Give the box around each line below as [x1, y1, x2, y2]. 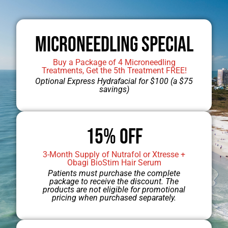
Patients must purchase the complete [48, 168, 180, 178]
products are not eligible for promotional [43, 184, 185, 194]
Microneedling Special [35, 32, 193, 58]
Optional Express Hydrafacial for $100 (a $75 [35, 76, 193, 86]
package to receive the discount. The [49, 176, 179, 186]
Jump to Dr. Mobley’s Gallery [57, 96, 171, 108]
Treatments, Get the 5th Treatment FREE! [41, 65, 187, 75]
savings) [99, 84, 129, 94]
